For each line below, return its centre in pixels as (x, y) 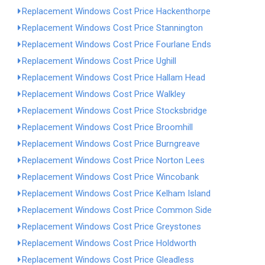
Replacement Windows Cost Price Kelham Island (116, 193)
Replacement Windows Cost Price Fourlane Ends (117, 44)
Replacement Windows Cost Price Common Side (117, 210)
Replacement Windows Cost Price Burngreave (111, 144)
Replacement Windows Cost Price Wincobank (110, 177)
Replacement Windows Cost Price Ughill (99, 61)
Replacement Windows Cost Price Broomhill (107, 127)
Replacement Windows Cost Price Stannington (112, 28)
